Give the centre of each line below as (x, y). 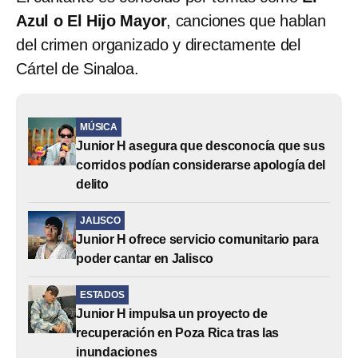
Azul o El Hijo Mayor (91, 20)
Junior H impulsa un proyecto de (172, 313)
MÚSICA (99, 127)
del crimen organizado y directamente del (158, 44)
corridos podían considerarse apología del (201, 165)
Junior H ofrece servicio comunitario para (197, 239)
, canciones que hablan (246, 20)
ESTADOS (102, 294)
